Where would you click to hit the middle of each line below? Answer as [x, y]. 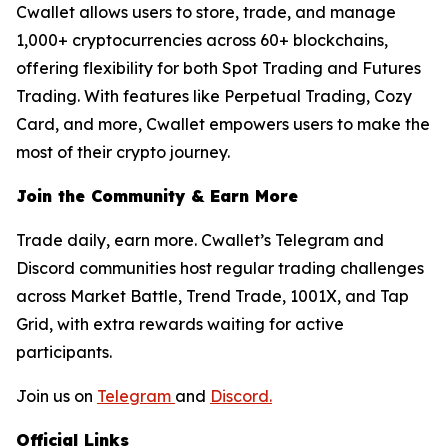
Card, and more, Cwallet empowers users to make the [223, 123]
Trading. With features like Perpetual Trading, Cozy [214, 95]
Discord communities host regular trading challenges [220, 267]
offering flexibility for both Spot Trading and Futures [218, 67]
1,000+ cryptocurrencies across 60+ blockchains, [202, 39]
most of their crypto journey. [123, 151]
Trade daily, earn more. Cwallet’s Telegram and [200, 239]
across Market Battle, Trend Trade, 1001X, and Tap [212, 295]
